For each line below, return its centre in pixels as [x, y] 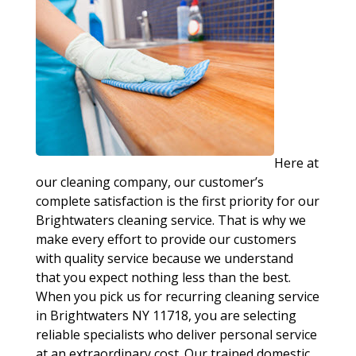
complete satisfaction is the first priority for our [177, 201]
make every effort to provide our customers [166, 239]
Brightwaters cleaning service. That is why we [170, 220]
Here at [296, 163]
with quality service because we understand [164, 258]
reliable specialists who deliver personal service [176, 335]
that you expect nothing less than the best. [163, 277]
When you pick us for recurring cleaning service [177, 296]
